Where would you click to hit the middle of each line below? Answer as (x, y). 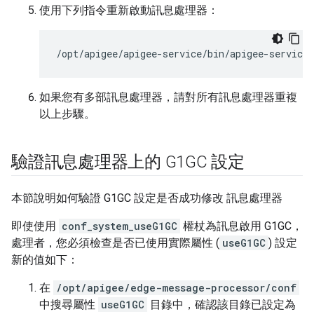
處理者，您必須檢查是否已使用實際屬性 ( (115, 243)
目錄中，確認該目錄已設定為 (221, 305)
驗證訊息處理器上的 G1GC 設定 (128, 162)
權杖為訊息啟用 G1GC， (241, 226)
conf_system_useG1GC (120, 226)
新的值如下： (45, 260)
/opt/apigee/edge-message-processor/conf (176, 288)
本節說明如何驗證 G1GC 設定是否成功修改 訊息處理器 (147, 198)
